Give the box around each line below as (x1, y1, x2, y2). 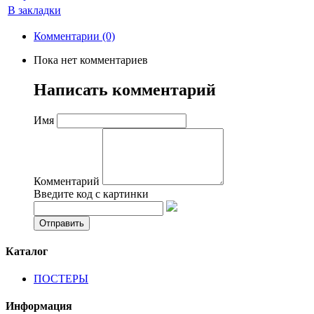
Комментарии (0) (34, 29, 115, 42)
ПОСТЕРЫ (34, 273, 88, 285)
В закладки (8, 4, 61, 16)
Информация (6, 300, 72, 313)
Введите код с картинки (34, 187, 149, 200)
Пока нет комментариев (34, 53, 148, 66)
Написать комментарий (34, 80, 216, 99)
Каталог (6, 245, 48, 257)
